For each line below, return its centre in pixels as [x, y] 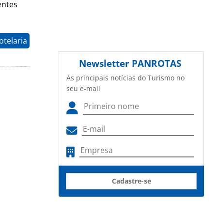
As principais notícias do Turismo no [125, 78]
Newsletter [105, 63]
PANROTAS [156, 63]
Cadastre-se [131, 181]
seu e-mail [83, 89]
